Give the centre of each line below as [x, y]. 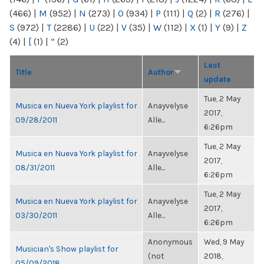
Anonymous [170, 242]
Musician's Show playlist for [67, 249]
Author [161, 72]
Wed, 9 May [224, 242]
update [217, 79]
